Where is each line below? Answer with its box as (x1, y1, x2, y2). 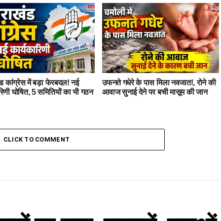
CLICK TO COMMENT (3, 135, 70, 143)
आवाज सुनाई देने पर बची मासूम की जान (102, 87, 208, 96)
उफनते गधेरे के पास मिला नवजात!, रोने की (102, 78, 216, 87)
